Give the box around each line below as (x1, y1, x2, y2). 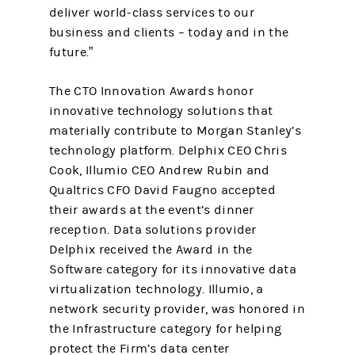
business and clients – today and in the (49, 25, 289, 40)
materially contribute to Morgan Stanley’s (49, 124, 301, 138)
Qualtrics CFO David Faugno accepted (49, 183, 277, 197)
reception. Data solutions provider (49, 223, 257, 237)
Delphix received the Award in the (49, 242, 253, 257)
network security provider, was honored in (49, 302, 305, 316)
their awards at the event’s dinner (49, 203, 254, 217)
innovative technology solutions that (49, 104, 273, 118)
